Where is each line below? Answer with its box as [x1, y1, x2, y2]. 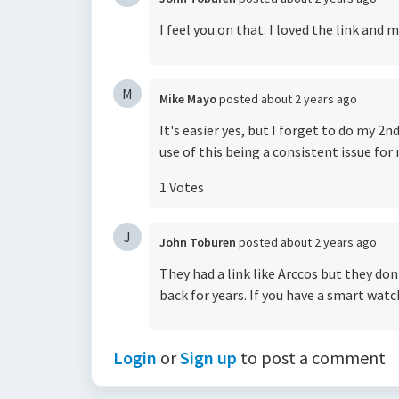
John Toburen [159, 234, 236, 250]
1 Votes [159, 178, 204, 196]
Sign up [180, 346, 237, 369]
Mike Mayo [159, 91, 216, 107]
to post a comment [237, 346, 386, 369]
